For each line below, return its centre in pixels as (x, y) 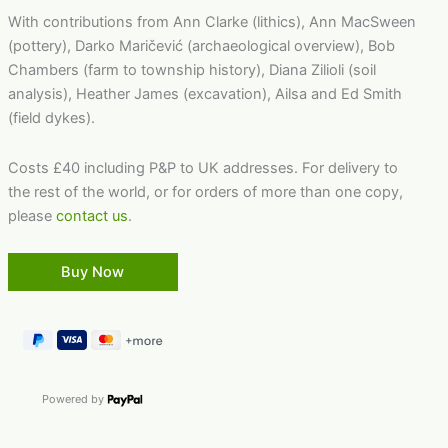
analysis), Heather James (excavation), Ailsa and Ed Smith (204, 94)
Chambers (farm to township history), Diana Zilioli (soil (191, 70)
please (31, 215)
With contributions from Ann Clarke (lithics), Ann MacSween (211, 22)
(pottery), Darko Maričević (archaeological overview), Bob (201, 46)
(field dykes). (51, 118)
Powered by (75, 399)
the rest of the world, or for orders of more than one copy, (205, 191)
